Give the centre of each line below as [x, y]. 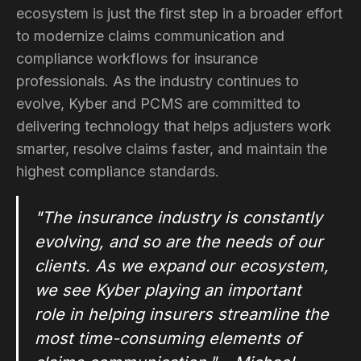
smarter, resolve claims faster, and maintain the [172, 148]
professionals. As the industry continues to [158, 81]
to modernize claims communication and [150, 35]
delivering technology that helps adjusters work [174, 126]
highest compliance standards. [118, 171]
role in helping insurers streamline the [182, 314]
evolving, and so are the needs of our [179, 241]
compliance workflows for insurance [137, 58]
